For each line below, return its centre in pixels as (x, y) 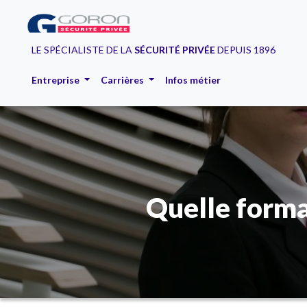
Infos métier (193, 80)
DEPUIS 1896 (245, 50)
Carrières (123, 80)
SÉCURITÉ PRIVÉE (175, 50)
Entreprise (57, 80)
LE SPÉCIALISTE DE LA (83, 50)
